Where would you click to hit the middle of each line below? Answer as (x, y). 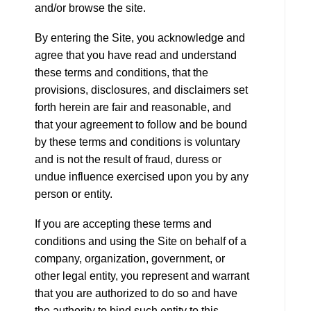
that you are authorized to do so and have (136, 293)
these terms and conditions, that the (121, 73)
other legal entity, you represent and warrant (142, 276)
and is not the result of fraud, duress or (128, 159)
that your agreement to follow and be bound (141, 125)
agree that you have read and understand (136, 55)
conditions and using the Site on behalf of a (141, 241)
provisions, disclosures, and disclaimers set (141, 90)
